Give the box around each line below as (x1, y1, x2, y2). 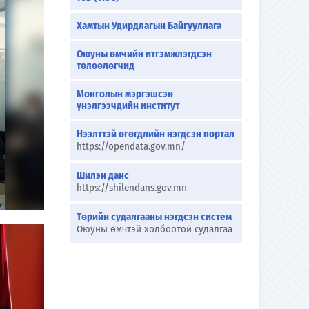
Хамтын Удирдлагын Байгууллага (77, 19, 221, 32)
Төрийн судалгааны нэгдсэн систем (77, 210, 232, 223)
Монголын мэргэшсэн (77, 88, 173, 100)
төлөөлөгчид (77, 59, 134, 72)
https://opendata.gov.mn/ (77, 140, 186, 152)
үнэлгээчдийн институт (77, 99, 179, 112)
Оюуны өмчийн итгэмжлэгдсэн (77, 48, 212, 60)
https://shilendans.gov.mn (77, 181, 187, 194)
